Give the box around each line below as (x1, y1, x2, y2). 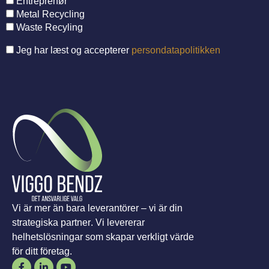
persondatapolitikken (131, 45, 220, 56)
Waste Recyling (14, 22, 83, 33)
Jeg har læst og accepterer (14, 45, 131, 56)
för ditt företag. (12, 246, 72, 256)
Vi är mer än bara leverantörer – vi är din (12, 202, 183, 213)
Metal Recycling (14, 9, 85, 20)
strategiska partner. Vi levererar (12, 217, 145, 228)
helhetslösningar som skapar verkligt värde (12, 231, 194, 242)
